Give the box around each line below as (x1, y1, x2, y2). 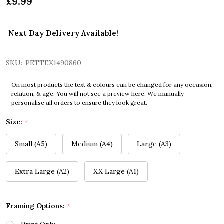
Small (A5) (15, 139, 47, 149)
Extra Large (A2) (15, 167, 69, 176)
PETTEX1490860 (25, 58, 81, 68)
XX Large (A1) (93, 167, 139, 176)
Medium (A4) (71, 139, 113, 149)
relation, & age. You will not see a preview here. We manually (11, 90, 184, 98)
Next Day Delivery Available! (8, 28, 118, 38)
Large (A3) (137, 139, 171, 149)
